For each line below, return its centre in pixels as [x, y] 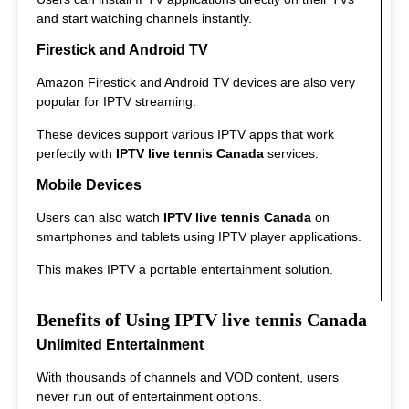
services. [291, 153]
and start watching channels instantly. [144, 18]
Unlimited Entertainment [120, 344]
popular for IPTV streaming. [116, 102]
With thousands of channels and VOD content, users [188, 377]
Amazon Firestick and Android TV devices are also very [196, 83]
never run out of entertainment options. [149, 396]
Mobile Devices [89, 185]
